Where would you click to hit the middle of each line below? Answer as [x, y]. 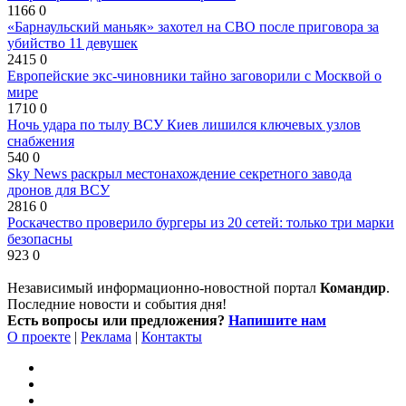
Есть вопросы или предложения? [118, 321]
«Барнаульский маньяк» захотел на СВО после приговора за [193, 27]
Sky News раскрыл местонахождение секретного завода [179, 174]
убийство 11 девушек [72, 43]
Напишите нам [277, 321]
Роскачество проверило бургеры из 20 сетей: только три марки [201, 223]
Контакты [172, 337]
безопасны [40, 239]
